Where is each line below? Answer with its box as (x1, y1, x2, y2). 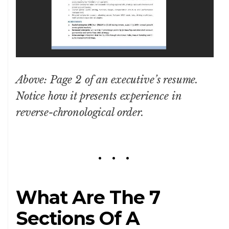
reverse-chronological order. (16, 106, 144, 119)
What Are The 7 (16, 186, 160, 209)
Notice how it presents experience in (16, 89, 181, 102)
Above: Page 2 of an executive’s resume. (16, 73, 198, 86)
